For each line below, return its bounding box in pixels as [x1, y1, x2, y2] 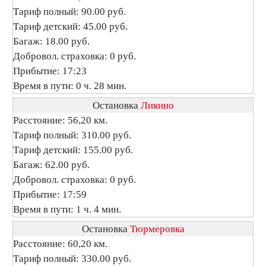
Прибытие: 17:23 [13, 65, 87, 77]
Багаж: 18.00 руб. [13, 36, 90, 47]
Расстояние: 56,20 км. [13, 115, 107, 126]
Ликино [140, 100, 174, 111]
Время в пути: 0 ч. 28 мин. [13, 80, 126, 91]
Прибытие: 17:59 [13, 189, 87, 200]
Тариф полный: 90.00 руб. [13, 6, 126, 17]
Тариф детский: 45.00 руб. [13, 21, 128, 32]
